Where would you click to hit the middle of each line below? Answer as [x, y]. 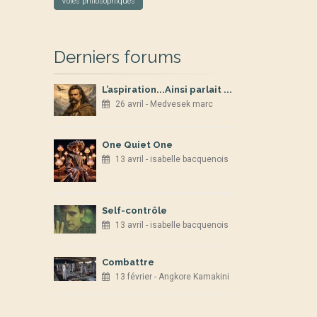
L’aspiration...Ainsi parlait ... [167, 90]
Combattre [128, 262]
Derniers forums [117, 57]
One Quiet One [137, 145]
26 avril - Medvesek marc [164, 104]
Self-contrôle [134, 211]
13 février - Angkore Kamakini [172, 277]
